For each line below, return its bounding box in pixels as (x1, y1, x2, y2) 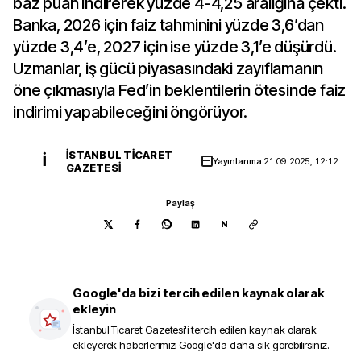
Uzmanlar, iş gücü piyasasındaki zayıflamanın (13, 59, 324, 78)
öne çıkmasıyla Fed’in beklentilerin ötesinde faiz (13, 81, 346, 100)
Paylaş (166, 197, 195, 209)
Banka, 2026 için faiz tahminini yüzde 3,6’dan (13, 15, 324, 35)
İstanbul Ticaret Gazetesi (73, 323, 185, 336)
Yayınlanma (212, 156, 264, 167)
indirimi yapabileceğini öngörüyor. (13, 102, 248, 122)
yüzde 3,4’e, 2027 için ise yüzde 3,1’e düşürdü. (13, 37, 337, 56)
